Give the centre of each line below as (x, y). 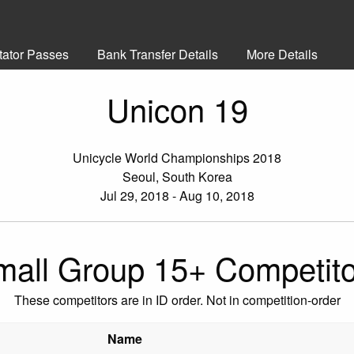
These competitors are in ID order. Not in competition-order (177, 299)
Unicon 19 (177, 108)
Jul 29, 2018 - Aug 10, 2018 (177, 195)
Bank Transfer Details (158, 54)
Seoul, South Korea (177, 176)
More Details (282, 54)
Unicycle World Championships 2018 (177, 157)
